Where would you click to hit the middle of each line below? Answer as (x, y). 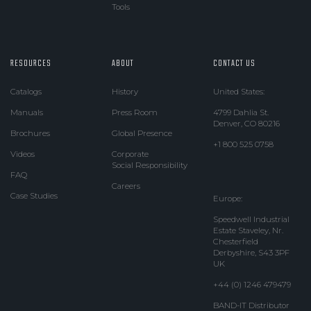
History (125, 92)
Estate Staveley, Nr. (248, 231)
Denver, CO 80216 (246, 124)
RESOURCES (31, 64)
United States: (238, 92)
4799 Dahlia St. (241, 113)
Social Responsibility (149, 166)
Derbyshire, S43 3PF (251, 253)
